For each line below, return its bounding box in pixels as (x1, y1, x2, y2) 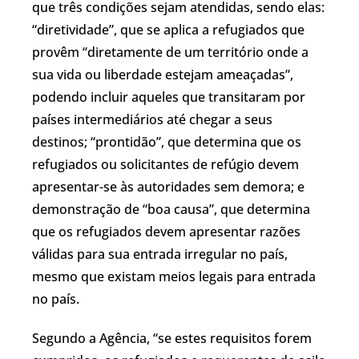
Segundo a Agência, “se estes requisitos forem (32, 329, 312, 347)
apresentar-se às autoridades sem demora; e (32, 177, 305, 196)
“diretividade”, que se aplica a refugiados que (32, 20, 305, 38)
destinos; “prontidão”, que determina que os (32, 132, 301, 151)
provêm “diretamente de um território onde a (32, 42, 309, 61)
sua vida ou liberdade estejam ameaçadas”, (32, 65, 293, 83)
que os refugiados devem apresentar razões (32, 222, 301, 240)
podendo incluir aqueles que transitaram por (32, 87, 305, 106)
